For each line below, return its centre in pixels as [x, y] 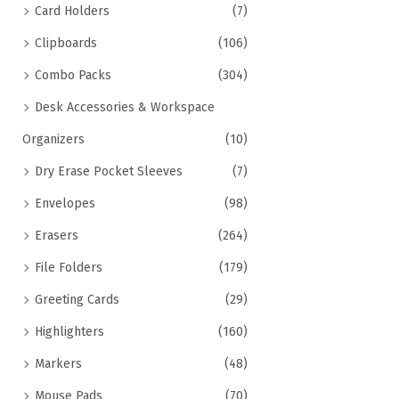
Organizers [53, 139]
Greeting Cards [77, 300]
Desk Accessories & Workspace [125, 107]
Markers [58, 364]
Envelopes [65, 204]
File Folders [69, 268]
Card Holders [72, 11]
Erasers [57, 236]
